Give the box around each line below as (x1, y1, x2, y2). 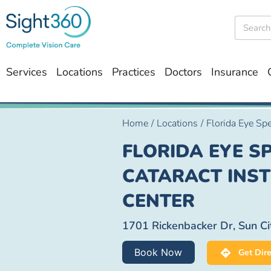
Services (6, 65, 47, 80)
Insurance (211, 65, 258, 80)
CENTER (122, 189, 195, 214)
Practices (112, 65, 155, 80)
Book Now (134, 246, 182, 258)
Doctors (165, 65, 202, 80)
